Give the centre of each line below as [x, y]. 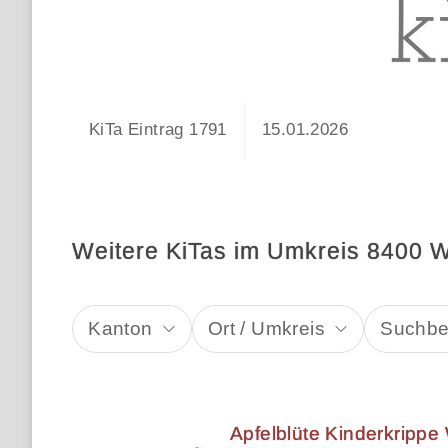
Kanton [120, 328]
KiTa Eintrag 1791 [158, 130]
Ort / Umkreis [266, 328]
